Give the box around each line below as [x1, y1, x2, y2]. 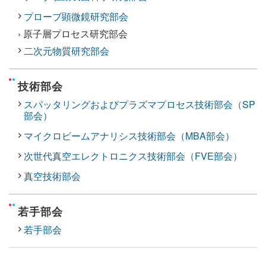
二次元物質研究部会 [24, 43, 109, 58]
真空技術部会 [24, 169, 81, 183]
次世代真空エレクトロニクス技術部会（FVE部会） [24, 148, 242, 163]
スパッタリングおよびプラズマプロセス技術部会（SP [24, 97, 255, 111]
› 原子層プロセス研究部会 [18, 26, 128, 40]
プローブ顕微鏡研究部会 [24, 9, 128, 23]
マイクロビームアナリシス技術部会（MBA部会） [24, 128, 235, 142]
